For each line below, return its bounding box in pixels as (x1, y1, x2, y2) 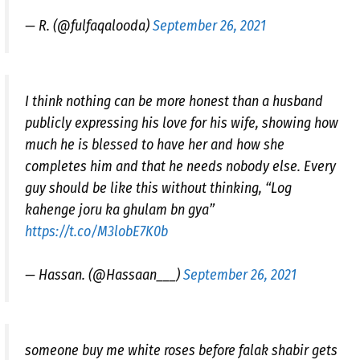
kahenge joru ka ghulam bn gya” (25, 201, 215, 219)
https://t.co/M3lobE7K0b (25, 223, 168, 241)
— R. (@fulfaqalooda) (25, 17, 153, 35)
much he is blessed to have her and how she (25, 136, 284, 154)
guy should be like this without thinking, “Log (25, 179, 292, 198)
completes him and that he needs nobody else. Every (25, 157, 336, 176)
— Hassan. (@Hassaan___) (25, 266, 183, 284)
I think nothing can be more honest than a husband (25, 92, 323, 111)
